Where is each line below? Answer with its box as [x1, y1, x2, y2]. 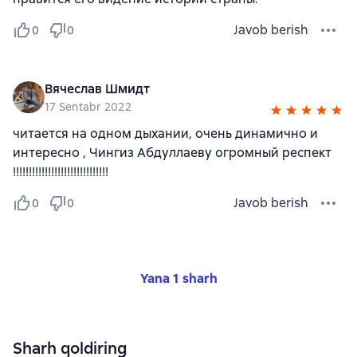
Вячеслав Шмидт [45, 80, 150, 97]
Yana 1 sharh [139, 269, 218, 287]
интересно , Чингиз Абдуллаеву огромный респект [13, 143, 331, 161]
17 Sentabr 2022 [45, 99, 131, 114]
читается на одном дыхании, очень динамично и [13, 124, 318, 142]
